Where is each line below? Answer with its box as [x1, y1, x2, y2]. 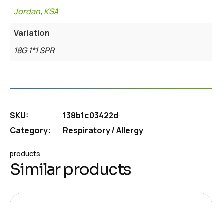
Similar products [10, 159, 131, 179]
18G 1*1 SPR [14, 44, 54, 55]
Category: [10, 124, 51, 136]
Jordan [14, 5, 40, 17]
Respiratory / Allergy [63, 124, 143, 136]
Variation [14, 27, 50, 38]
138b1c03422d [63, 110, 118, 121]
